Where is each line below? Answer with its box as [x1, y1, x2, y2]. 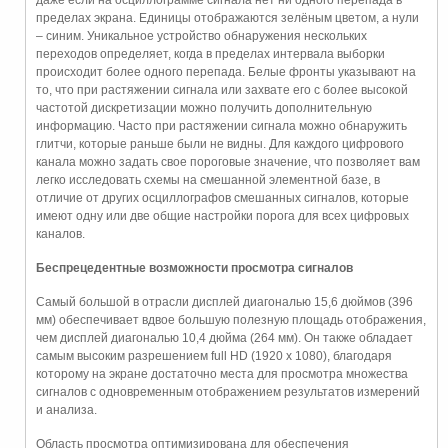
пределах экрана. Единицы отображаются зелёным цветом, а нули [36, 11, 419, 26]
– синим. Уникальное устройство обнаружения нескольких [36, 29, 367, 44]
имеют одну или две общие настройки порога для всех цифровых [36, 209, 409, 224]
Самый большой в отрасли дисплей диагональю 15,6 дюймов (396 [36, 295, 413, 310]
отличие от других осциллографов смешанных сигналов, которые [36, 191, 409, 206]
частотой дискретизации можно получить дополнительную [36, 101, 372, 116]
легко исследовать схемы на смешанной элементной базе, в [36, 173, 380, 188]
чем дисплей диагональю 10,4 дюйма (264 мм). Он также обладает [36, 331, 413, 346]
